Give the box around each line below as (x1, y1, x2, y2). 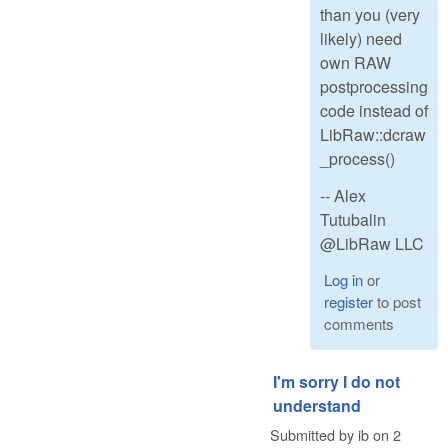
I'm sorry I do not (273, 369, 400, 393)
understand (273, 393, 361, 417)
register (323, 290, 373, 312)
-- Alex (320, 183, 366, 207)
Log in (323, 268, 363, 290)
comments (323, 312, 394, 334)
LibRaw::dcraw (320, 123, 426, 146)
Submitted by (270, 423, 358, 445)
